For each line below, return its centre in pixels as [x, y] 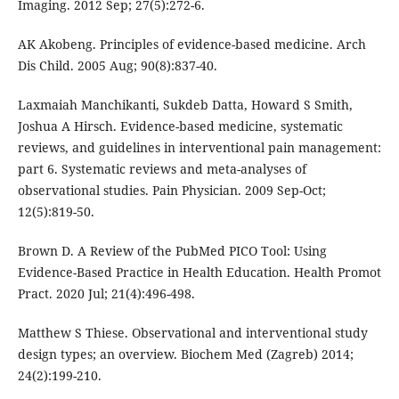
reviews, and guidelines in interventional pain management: [199, 148]
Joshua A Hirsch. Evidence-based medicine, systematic [180, 126]
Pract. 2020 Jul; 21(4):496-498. [106, 294]
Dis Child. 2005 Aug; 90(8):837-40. [117, 66]
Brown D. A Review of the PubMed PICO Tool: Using [172, 251]
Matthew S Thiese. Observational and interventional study [192, 333]
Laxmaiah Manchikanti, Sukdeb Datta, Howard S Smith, [185, 105]
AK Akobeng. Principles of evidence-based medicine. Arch [191, 45]
